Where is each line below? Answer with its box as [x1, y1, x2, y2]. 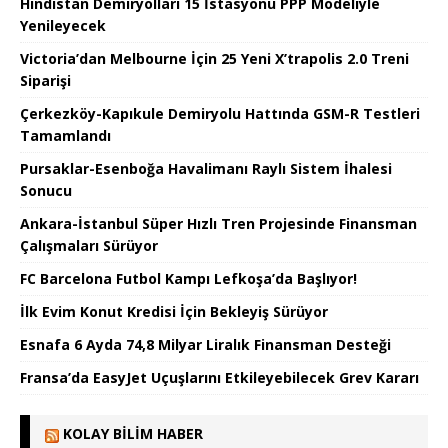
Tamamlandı [20, 126, 111, 146]
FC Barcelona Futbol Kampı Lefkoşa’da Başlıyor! [20, 269, 357, 289]
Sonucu [20, 181, 72, 201]
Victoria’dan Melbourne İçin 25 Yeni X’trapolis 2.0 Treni [20, 49, 409, 69]
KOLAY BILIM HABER [63, 424, 203, 444]
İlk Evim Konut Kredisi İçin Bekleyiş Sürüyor [20, 302, 328, 322]
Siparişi [20, 71, 71, 91]
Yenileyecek [20, 16, 106, 36]
